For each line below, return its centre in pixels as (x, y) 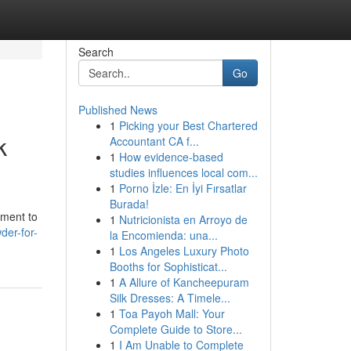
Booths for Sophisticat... (168, 266)
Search (96, 52)
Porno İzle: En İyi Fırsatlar (183, 188)
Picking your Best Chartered (188, 125)
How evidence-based (171, 157)
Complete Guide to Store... (175, 329)
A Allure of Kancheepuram (184, 282)
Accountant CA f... (154, 141)
